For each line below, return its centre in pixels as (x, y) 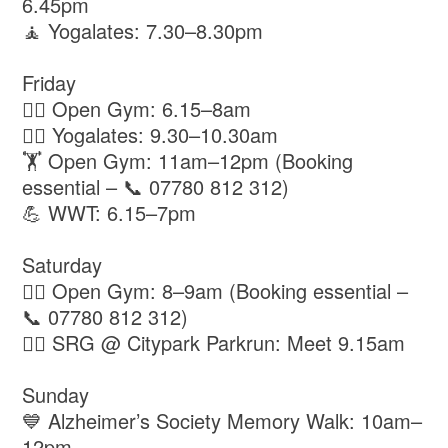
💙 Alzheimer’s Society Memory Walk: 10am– (222, 421)
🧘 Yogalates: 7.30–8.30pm (143, 31)
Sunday (56, 395)
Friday (49, 83)
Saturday (62, 265)
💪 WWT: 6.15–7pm (109, 213)
